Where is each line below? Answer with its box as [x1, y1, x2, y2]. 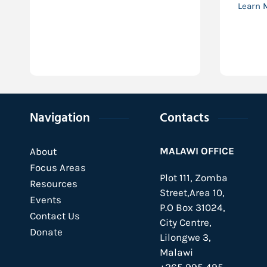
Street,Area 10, [159, 187, 225, 198]
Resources [30, 178, 77, 190]
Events [30, 194, 61, 206]
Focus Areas [30, 162, 86, 173]
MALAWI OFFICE [159, 145, 234, 157]
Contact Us [30, 210, 80, 222]
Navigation [30, 108, 90, 129]
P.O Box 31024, [159, 201, 225, 213]
